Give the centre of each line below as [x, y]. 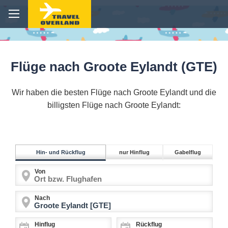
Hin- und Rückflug [61, 152]
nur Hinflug [134, 152]
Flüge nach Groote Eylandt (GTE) [114, 67]
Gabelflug [188, 152]
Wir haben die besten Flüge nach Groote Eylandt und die [114, 93]
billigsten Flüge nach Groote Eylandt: [114, 105]
